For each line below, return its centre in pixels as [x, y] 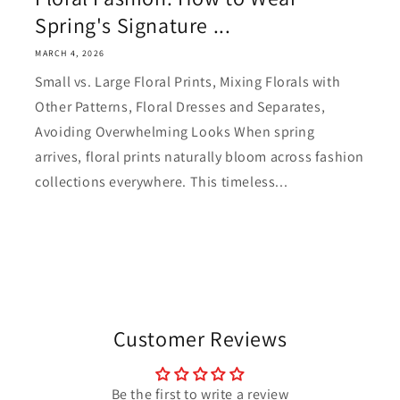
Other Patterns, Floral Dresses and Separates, [180, 106]
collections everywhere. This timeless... [162, 181]
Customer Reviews [200, 338]
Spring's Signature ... [133, 25]
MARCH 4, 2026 [70, 53]
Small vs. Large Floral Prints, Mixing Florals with [188, 81]
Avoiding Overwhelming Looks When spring [175, 131]
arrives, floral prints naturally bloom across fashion [200, 156]
